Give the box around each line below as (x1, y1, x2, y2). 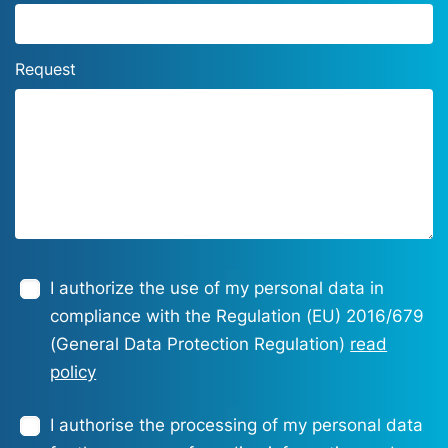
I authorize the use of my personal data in (50, 278, 385, 299)
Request (15, 59, 76, 80)
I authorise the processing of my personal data (50, 415, 424, 436)
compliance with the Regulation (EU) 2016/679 (50, 306, 425, 327)
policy (50, 362, 97, 383)
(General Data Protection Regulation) (50, 334, 351, 355)
